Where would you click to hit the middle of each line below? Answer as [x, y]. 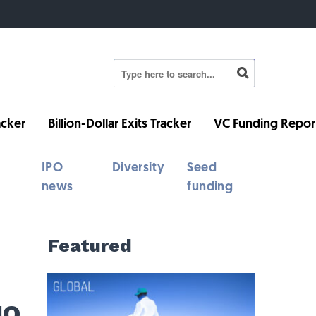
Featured [89, 245]
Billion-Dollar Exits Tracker [120, 124]
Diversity [138, 168]
